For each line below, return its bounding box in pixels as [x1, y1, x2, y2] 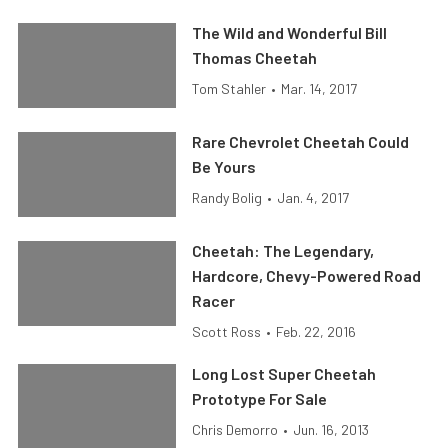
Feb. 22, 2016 [276, 323, 357, 340]
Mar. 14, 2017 [281, 80, 358, 97]
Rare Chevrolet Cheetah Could [192, 132, 410, 151]
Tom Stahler [192, 80, 267, 97]
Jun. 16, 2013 [293, 421, 370, 438]
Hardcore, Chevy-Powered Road [192, 266, 422, 285]
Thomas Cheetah [192, 48, 318, 67]
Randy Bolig [192, 189, 263, 206]
